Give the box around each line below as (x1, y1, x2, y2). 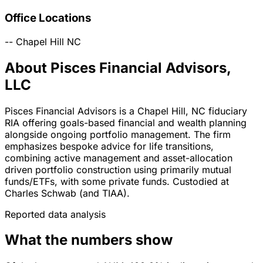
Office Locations (5, 11, 91, 25)
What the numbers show (5, 231, 173, 249)
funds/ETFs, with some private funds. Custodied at (5, 175, 229, 187)
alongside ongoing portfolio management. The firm (5, 128, 231, 140)
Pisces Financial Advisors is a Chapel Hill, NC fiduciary (5, 104, 247, 117)
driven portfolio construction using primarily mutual (5, 163, 231, 176)
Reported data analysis (5, 208, 106, 220)
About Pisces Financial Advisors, (5, 59, 231, 76)
